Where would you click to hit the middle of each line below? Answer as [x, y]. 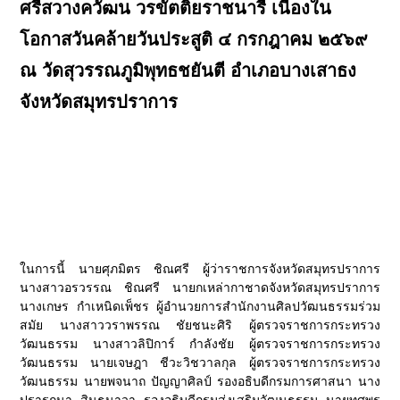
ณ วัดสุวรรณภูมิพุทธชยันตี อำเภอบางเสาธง [188, 71]
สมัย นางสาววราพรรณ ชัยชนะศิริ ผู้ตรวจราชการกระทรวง [200, 325]
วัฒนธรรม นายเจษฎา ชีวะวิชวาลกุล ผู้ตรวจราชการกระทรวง [200, 362]
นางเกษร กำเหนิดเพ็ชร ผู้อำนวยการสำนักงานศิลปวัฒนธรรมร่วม [200, 306]
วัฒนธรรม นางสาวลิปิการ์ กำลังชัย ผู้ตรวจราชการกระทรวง [200, 344]
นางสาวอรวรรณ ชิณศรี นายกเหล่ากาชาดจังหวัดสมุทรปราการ [200, 287]
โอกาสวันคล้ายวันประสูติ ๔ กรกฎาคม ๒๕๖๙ [194, 39]
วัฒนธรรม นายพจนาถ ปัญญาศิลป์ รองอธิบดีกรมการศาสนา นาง [200, 381]
